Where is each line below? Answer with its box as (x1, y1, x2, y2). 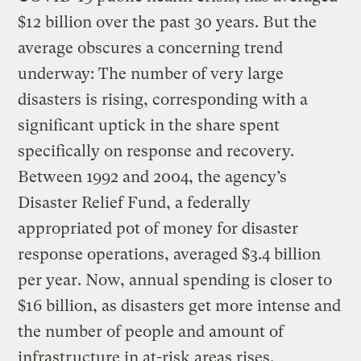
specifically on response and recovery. (18, 142, 295, 161)
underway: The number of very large (18, 64, 284, 84)
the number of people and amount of (18, 322, 284, 342)
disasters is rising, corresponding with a (18, 90, 309, 110)
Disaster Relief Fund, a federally (18, 193, 251, 213)
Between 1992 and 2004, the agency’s (18, 168, 288, 187)
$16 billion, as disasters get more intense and (18, 297, 342, 316)
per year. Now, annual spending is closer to (18, 271, 333, 290)
